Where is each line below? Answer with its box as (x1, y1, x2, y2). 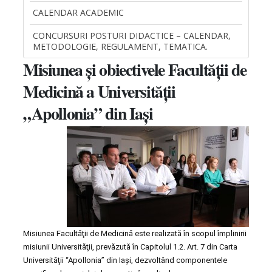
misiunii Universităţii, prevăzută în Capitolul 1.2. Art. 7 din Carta (23, 242, 237, 251)
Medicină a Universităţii (23, 79, 175, 103)
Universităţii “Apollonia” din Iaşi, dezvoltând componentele (23, 256, 227, 265)
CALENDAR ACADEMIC (33, 7, 124, 18)
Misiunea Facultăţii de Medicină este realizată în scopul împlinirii (23, 229, 246, 238)
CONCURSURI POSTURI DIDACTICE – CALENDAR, (33, 30, 231, 41)
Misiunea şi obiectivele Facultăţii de (23, 57, 246, 81)
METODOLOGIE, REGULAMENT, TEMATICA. (33, 41, 208, 52)
